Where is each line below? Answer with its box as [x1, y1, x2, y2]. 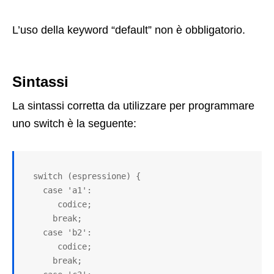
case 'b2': [23, 228, 43, 238]
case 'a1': [23, 185, 43, 196]
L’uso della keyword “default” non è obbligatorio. [12, 24, 245, 37]
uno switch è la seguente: [12, 117, 136, 130]
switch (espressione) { [23, 171, 33, 182]
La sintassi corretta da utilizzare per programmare [12, 100, 254, 113]
